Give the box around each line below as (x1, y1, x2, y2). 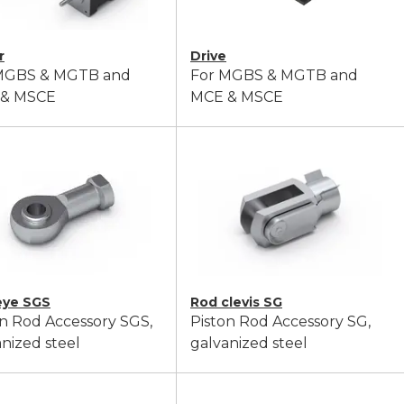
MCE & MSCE (190, 88, 283, 106)
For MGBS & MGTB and (190, 67, 358, 84)
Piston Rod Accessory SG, (190, 313, 371, 330)
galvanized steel (190, 335, 308, 352)
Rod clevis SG (190, 294, 282, 310)
